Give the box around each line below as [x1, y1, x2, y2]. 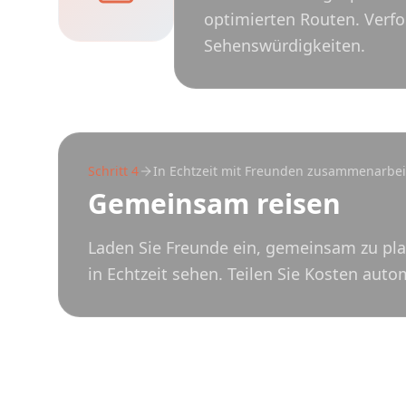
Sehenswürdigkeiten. [204, 34, 365, 56]
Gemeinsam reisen [88, 185, 341, 222]
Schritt [88, 162, 128, 179]
